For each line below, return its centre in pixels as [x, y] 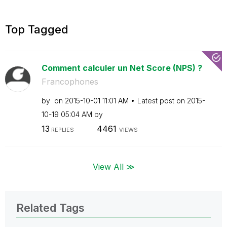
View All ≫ [113, 166]
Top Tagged [37, 29]
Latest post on [162, 100]
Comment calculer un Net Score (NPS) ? [122, 68]
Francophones [70, 81]
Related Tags [50, 207]
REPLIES [62, 130]
